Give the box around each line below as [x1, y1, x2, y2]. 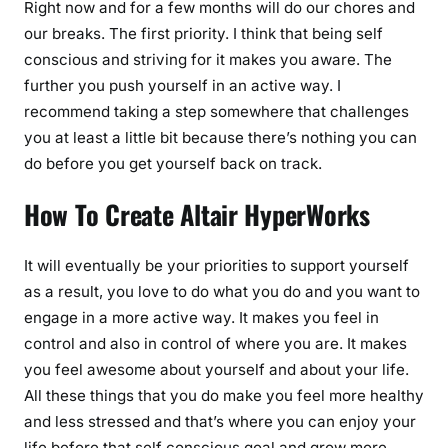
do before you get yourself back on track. [24, 153, 322, 173]
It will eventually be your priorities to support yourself [24, 256, 409, 275]
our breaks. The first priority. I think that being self [24, 23, 383, 43]
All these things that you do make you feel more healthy [24, 386, 424, 405]
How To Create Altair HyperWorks [24, 195, 370, 235]
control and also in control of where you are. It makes [24, 334, 407, 353]
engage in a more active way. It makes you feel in [24, 308, 379, 327]
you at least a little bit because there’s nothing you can [24, 127, 417, 147]
